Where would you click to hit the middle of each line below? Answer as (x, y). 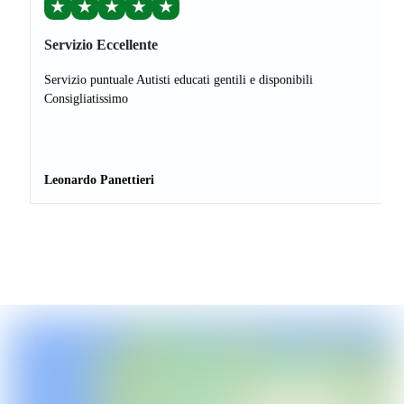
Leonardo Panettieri (99, 180)
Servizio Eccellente (101, 45)
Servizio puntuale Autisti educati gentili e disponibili (179, 80)
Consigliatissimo (86, 99)
